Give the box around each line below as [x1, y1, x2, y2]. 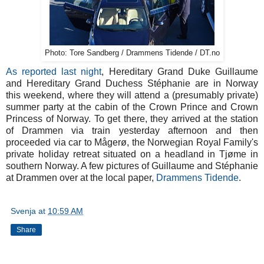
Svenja [11, 206, 36, 216]
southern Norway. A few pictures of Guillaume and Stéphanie [6, 160, 258, 171]
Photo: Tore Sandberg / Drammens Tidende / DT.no [44, 48, 220, 57]
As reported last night [6, 66, 102, 77]
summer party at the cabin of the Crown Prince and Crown [6, 101, 258, 112]
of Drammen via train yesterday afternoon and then [6, 125, 258, 136]
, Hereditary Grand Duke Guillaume [101, 66, 259, 77]
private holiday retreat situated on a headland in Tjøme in [6, 148, 258, 159]
